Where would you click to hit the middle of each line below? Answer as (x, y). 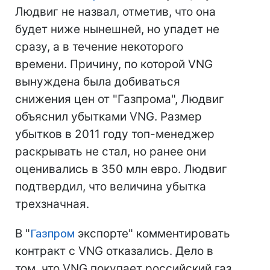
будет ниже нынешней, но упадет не (117, 29)
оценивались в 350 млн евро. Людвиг (121, 169)
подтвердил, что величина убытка (111, 187)
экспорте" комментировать (152, 234)
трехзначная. (52, 204)
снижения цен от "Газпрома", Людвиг (120, 99)
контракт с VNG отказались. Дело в (114, 251)
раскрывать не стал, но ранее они (111, 152)
